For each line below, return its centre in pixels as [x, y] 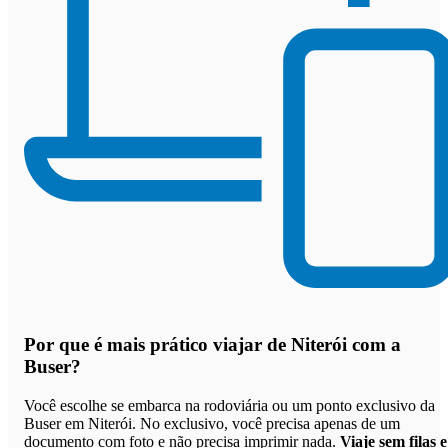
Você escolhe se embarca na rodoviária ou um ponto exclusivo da [229, 405]
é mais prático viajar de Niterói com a [247, 345]
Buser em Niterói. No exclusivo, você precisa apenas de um [212, 423]
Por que [59, 345]
